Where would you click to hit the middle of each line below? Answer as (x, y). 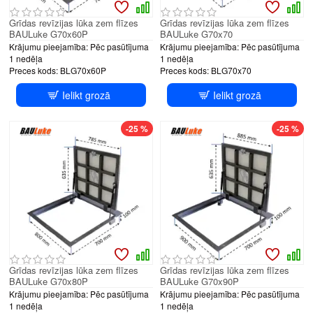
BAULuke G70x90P (199, 281)
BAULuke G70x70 (196, 34)
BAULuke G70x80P (49, 281)
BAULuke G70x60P (49, 34)
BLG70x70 (231, 70)
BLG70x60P (83, 70)
